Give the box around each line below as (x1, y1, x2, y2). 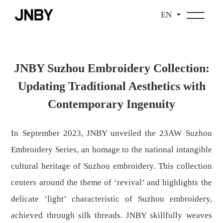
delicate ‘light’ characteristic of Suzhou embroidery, (11, 194, 212, 204)
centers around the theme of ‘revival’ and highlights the (11, 178, 212, 188)
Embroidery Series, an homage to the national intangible (11, 145, 212, 155)
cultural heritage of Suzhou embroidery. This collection (11, 161, 212, 171)
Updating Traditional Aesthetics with (17, 80, 206, 93)
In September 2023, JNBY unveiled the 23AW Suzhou (11, 128, 212, 138)
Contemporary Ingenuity (48, 98, 175, 111)
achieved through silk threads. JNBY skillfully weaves (11, 211, 212, 221)
